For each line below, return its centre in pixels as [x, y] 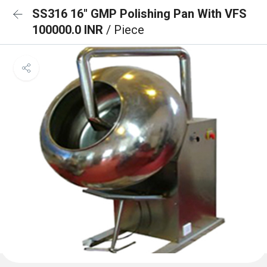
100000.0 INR [69, 30]
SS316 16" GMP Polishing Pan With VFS [139, 14]
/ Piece [125, 30]
